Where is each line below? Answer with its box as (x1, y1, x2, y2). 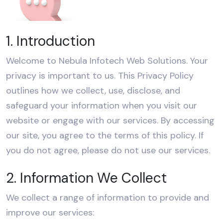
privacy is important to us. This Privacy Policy (6, 70, 194, 82)
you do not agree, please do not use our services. (6, 144, 210, 157)
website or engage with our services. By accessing (6, 114, 215, 127)
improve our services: (6, 207, 94, 219)
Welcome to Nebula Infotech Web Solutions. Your (6, 55, 208, 67)
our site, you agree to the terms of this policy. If (6, 129, 204, 142)
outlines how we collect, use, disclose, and (6, 85, 180, 97)
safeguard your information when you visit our (6, 100, 197, 112)
